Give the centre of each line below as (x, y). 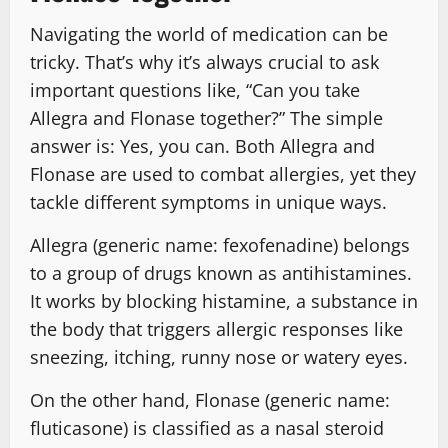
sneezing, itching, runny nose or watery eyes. (219, 356)
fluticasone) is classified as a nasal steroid (207, 427)
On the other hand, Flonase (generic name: (210, 399)
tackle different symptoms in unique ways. (208, 201)
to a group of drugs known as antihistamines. (221, 272)
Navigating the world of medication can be (209, 33)
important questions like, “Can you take (195, 89)
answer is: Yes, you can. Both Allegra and (202, 145)
